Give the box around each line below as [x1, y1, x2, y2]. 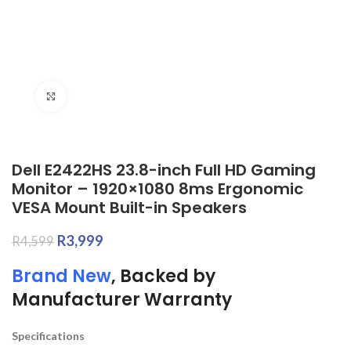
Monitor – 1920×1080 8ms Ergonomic [12, 178, 303, 200]
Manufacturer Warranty [12, 288, 232, 312]
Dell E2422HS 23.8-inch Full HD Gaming [12, 159, 316, 181]
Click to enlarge [67, 90, 145, 103]
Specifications [12, 329, 85, 342]
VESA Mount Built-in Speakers [12, 197, 247, 219]
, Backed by [111, 264, 215, 288]
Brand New [12, 264, 111, 288]
